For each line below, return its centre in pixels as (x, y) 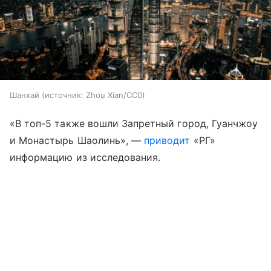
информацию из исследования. (85, 158)
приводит (167, 141)
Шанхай (24, 95)
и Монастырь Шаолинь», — (77, 141)
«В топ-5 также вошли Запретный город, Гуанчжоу (134, 124)
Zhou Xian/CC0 (114, 95)
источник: (64, 95)
